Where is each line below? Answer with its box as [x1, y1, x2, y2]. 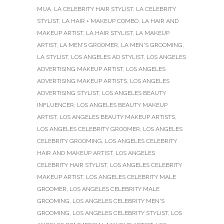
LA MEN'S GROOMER [59, 41, 118, 48]
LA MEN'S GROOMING [121, 41, 182, 48]
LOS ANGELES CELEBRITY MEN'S [72, 197, 164, 204]
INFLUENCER [37, 101, 74, 108]
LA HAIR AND [141, 17, 178, 24]
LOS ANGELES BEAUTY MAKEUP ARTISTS [59, 113, 175, 120]
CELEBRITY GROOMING [37, 137, 102, 144]
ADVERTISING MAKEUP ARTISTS [37, 77, 127, 84]
